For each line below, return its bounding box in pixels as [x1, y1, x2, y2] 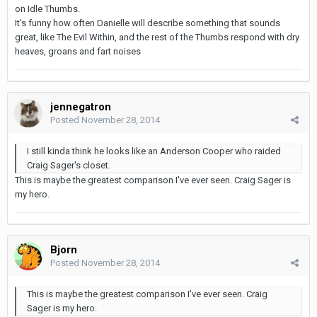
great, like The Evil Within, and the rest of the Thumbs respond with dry [15, 31, 299, 42]
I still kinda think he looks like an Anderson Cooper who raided [27, 145, 281, 156]
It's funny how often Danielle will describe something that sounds [15, 17, 280, 28]
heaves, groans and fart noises [15, 45, 141, 57]
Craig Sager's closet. [27, 159, 113, 171]
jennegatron [50, 100, 111, 113]
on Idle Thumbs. [15, 3, 80, 14]
